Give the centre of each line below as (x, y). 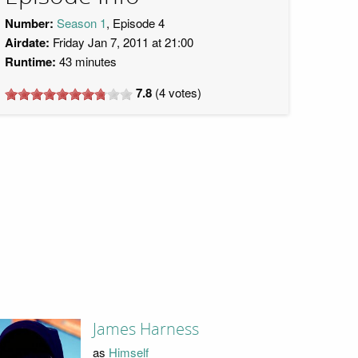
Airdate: (27, 42)
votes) (183, 92)
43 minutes (86, 61)
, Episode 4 (135, 23)
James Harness (145, 330)
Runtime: (30, 62)
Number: (29, 23)
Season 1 (82, 23)
